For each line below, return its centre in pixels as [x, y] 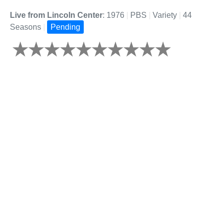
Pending [65, 27]
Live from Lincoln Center [56, 15]
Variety [165, 15]
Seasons [27, 27]
